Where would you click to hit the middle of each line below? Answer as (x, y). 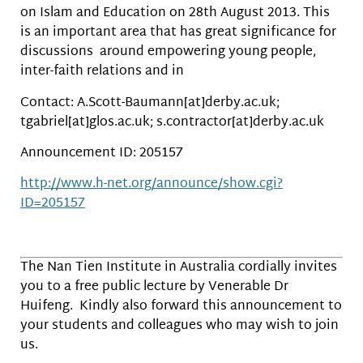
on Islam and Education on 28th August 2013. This (175, 14)
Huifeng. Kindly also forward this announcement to (181, 307)
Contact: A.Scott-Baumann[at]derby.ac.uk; (150, 103)
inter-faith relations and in (102, 72)
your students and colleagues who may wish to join (179, 327)
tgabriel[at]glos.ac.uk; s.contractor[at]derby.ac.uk (172, 122)
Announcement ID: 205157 (102, 153)
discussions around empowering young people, (168, 53)
